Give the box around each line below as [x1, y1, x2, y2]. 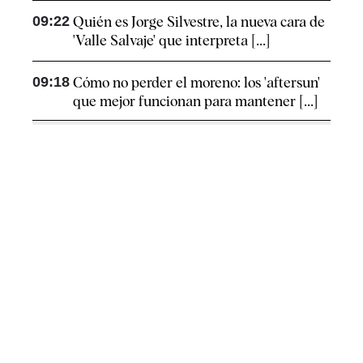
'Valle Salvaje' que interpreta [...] [73, 32, 270, 49]
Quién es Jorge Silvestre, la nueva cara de [73, 13, 325, 31]
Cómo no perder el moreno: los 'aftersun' [73, 74, 320, 92]
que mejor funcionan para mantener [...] [73, 92, 318, 110]
